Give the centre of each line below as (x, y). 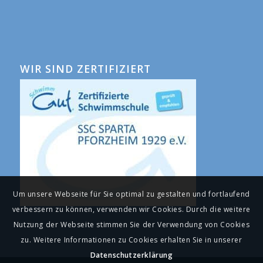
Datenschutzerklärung (131, 255)
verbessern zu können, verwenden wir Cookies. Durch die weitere (131, 210)
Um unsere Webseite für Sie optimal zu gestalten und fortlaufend (131, 194)
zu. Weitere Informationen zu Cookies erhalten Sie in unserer (131, 240)
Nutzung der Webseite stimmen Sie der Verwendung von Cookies (131, 225)
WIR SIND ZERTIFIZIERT (85, 68)
